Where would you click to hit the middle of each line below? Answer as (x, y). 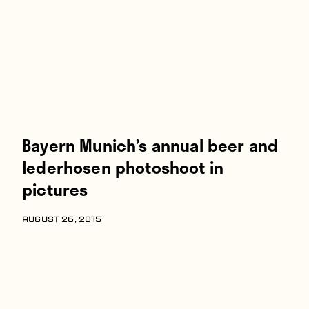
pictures (55, 189)
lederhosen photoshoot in (123, 167)
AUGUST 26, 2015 (62, 220)
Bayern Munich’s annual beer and (150, 145)
